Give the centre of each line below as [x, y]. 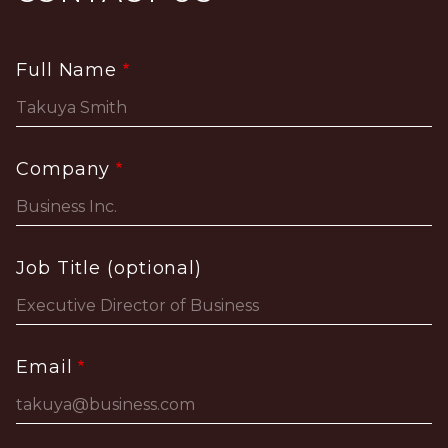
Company [63, 168]
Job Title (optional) [109, 267]
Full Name [67, 69]
